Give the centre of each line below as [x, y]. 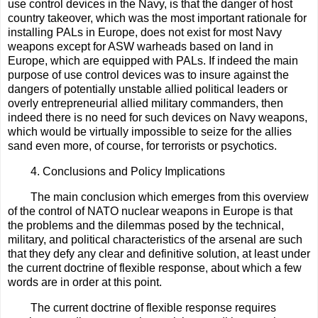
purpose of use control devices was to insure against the [148, 75]
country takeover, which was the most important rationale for [157, 18]
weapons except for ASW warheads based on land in [141, 47]
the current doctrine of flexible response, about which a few [155, 268]
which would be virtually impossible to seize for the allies [150, 132]
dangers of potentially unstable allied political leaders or [148, 89]
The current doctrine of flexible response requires [153, 307]
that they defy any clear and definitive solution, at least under [159, 254]
